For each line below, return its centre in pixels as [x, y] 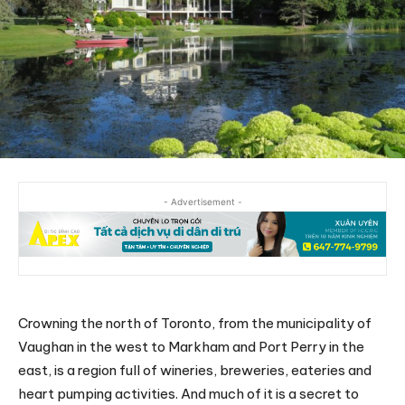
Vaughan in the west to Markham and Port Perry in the [191, 346]
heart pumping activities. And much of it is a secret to [188, 393]
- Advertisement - [202, 201]
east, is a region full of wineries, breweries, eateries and [195, 370]
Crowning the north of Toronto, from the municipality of [195, 323]
